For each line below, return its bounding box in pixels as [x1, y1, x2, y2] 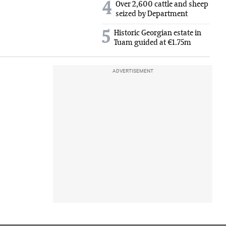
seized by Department [115, 10, 188, 18]
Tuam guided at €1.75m [114, 39, 191, 47]
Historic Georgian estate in [114, 29, 201, 37]
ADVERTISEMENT [112, 68, 153, 74]
